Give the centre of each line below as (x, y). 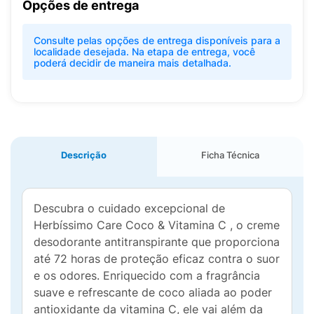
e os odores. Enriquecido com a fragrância (147, 275)
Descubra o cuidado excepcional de (129, 208)
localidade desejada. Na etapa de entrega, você (144, 52)
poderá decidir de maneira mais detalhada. (132, 63)
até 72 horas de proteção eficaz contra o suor (157, 259)
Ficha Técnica (230, 155)
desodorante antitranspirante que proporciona (157, 242)
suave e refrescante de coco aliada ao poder (153, 292)
